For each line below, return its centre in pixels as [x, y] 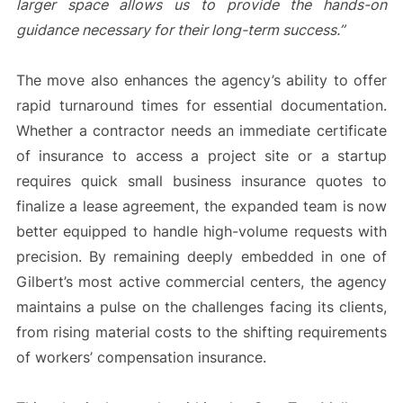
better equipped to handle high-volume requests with [201, 232]
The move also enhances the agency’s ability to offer [201, 81]
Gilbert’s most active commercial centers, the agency [201, 282]
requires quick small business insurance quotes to [201, 181]
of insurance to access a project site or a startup [201, 156]
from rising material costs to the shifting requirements [201, 332]
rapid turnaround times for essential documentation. [201, 106]
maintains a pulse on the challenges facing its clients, [201, 307]
